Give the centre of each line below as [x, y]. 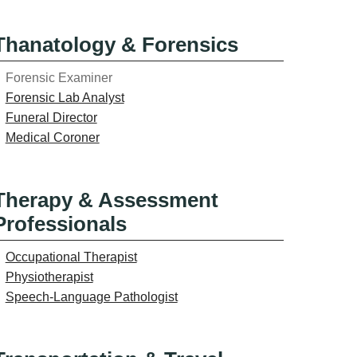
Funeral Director [51, 117]
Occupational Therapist [71, 257]
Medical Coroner [52, 137]
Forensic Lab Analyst [65, 97]
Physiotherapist [49, 277]
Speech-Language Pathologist [91, 296]
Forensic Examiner [59, 77]
